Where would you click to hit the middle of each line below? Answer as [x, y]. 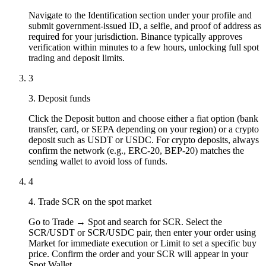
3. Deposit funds [59, 98]
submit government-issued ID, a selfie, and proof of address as [145, 26]
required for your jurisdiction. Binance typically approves [135, 36]
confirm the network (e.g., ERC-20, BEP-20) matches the [136, 150]
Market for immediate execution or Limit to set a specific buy [142, 243]
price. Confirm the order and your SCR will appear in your [138, 254]
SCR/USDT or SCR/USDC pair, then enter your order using [142, 232]
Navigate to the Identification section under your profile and [140, 15]
